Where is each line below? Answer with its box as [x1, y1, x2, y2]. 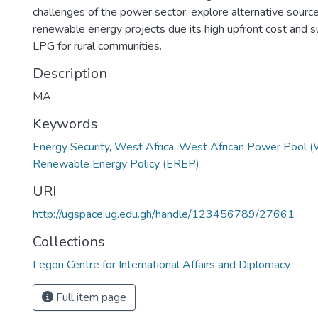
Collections [33, 232, 105, 251]
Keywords [33, 114, 98, 133]
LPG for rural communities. [33, 38, 162, 54]
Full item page [53, 290, 126, 305]
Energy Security [33, 139, 109, 155]
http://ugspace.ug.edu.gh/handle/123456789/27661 [33, 207, 295, 222]
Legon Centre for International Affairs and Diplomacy [33, 257, 290, 273]
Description [33, 64, 107, 83]
